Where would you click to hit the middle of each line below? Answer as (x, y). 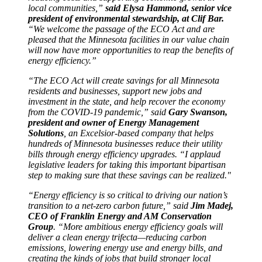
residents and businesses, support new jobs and (115, 91)
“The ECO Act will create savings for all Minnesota (124, 80)
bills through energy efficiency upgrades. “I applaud (124, 154)
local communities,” (67, 8)
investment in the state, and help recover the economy (127, 101)
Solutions (46, 133)
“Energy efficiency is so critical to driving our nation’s (128, 195)
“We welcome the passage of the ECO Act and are (121, 29)
